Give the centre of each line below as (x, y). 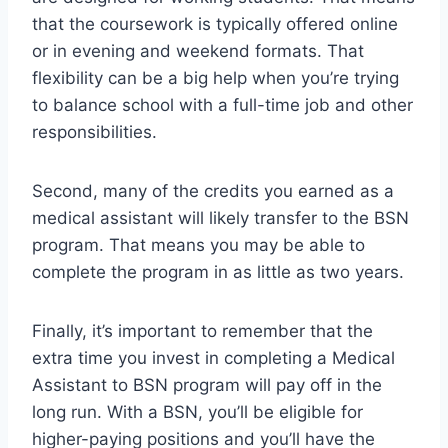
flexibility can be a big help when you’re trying (215, 78)
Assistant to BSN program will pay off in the (207, 385)
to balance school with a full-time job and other (222, 105)
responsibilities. (94, 132)
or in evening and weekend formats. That (198, 51)
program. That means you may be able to (198, 245)
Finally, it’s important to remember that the (202, 331)
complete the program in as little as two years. (218, 272)
